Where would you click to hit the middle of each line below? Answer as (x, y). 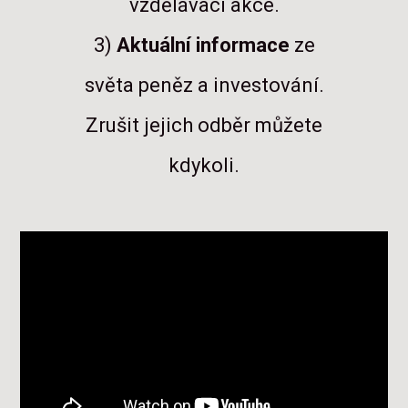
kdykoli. (204, 165)
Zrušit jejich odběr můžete (204, 125)
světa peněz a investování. (204, 85)
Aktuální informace (203, 45)
